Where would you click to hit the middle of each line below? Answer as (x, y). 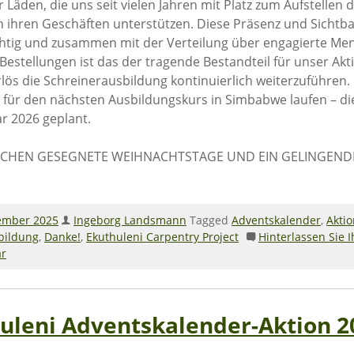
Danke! (62, 236)
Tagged (211, 220)
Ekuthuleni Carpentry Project (162, 236)
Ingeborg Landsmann (130, 220)
